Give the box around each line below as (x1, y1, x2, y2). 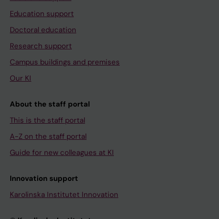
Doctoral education (10, 24, 76, 35)
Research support (10, 41, 72, 51)
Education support (10, 8, 74, 19)
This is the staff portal (10, 115, 85, 125)
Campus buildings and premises (10, 57, 120, 67)
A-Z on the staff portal (10, 131, 87, 141)
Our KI (10, 73, 31, 83)
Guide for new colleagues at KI (10, 147, 114, 157)
